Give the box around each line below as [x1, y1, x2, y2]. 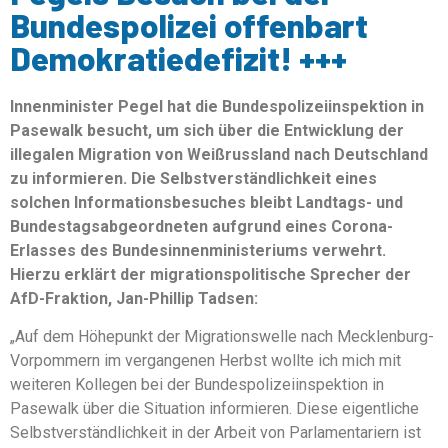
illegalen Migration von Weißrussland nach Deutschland [10, 145, 428, 164]
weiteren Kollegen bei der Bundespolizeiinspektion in [10, 375, 384, 395]
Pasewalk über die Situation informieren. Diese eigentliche [10, 399, 419, 419]
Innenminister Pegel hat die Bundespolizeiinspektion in [10, 97, 424, 116]
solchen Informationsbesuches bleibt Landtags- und [10, 193, 403, 212]
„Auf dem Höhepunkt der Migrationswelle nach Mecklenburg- [10, 327, 434, 347]
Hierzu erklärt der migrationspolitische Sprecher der [10, 265, 411, 284]
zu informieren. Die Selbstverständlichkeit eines [10, 169, 377, 188]
